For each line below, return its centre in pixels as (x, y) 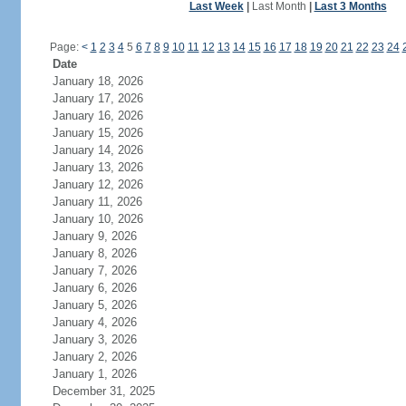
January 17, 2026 (97, 98)
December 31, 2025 (103, 391)
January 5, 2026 (94, 305)
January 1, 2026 (94, 374)
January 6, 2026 (94, 288)
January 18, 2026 (97, 81)
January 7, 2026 (94, 271)
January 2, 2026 (94, 357)
